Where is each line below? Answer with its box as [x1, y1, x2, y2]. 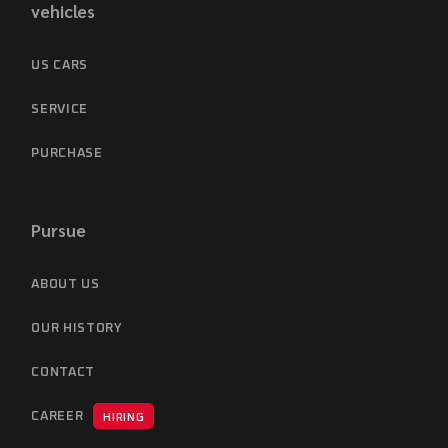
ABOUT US [31, 278, 100, 292]
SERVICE [31, 103, 88, 117]
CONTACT [31, 366, 95, 380]
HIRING [103, 412, 145, 424]
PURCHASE [31, 147, 103, 161]
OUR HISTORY [31, 322, 123, 336]
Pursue [31, 219, 87, 242]
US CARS [31, 59, 88, 73]
